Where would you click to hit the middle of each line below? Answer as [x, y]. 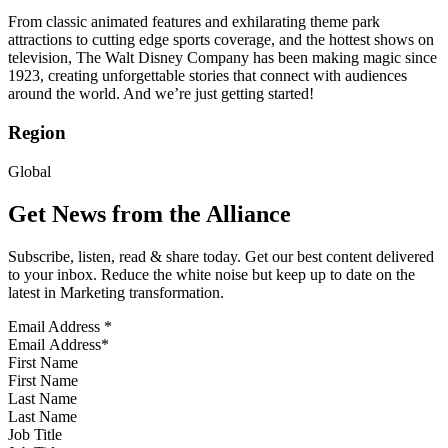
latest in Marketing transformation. [116, 292]
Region [37, 133]
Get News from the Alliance [149, 213]
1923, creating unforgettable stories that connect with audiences [207, 76]
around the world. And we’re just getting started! [161, 94]
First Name [43, 362]
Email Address [56, 326]
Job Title [35, 434]
